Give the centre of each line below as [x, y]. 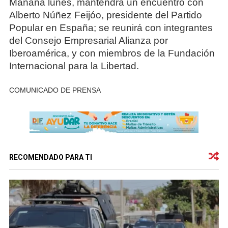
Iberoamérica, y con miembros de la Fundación [112, 53]
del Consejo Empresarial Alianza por [88, 40]
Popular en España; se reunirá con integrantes [111, 27]
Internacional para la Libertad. [74, 66]
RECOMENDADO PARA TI [50, 157]
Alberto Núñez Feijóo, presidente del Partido [105, 15]
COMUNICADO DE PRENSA [55, 90]
